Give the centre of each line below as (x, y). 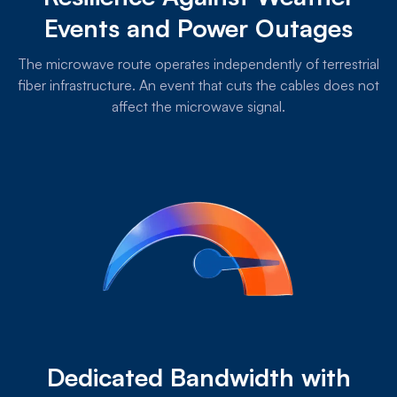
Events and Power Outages (198, 27)
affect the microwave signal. (198, 106)
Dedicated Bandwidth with (198, 377)
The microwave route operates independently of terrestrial (198, 63)
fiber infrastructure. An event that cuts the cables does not (198, 85)
